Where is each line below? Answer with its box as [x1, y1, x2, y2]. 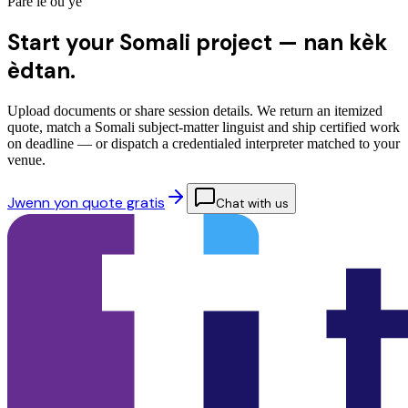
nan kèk [303, 27, 388, 56]
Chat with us [216, 195, 289, 211]
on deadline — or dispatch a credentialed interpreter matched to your [7, 135, 400, 151]
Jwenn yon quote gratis [7, 192, 165, 212]
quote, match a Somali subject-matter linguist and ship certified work [7, 118, 400, 135]
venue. [7, 151, 46, 168]
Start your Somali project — [7, 27, 298, 56]
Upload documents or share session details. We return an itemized [7, 102, 382, 118]
